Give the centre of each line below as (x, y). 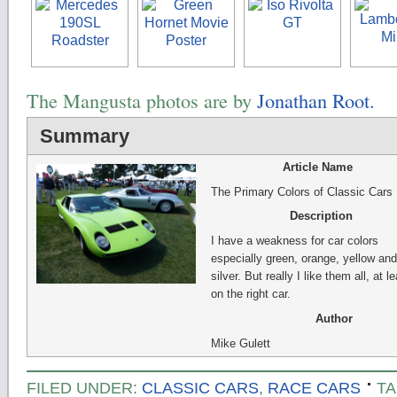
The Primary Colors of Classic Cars (301, 191)
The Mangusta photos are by (142, 100)
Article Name (317, 167)
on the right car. (250, 294)
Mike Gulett (240, 343)
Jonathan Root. (316, 100)
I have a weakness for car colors (294, 241)
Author (334, 319)
